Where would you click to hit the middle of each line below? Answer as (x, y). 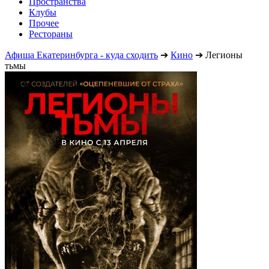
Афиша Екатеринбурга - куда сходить (81, 55)
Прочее (44, 23)
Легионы (224, 55)
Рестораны (51, 34)
